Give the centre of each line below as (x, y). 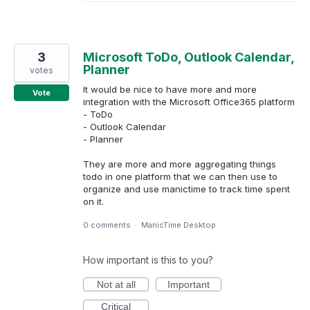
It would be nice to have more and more (170, 89)
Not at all (116, 285)
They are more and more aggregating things (180, 164)
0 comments (107, 225)
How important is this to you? (148, 260)
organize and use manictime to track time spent (186, 189)
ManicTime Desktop (179, 225)
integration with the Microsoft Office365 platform (189, 101)
